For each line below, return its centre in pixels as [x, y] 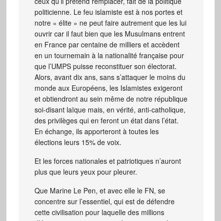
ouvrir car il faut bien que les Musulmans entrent [110, 33]
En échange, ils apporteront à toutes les [96, 131]
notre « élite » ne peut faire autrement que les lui [110, 22]
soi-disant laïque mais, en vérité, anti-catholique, [110, 109]
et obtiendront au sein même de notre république [111, 98]
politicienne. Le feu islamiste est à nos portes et [108, 12]
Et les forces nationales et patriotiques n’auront [108, 161]
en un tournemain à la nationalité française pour [109, 55]
